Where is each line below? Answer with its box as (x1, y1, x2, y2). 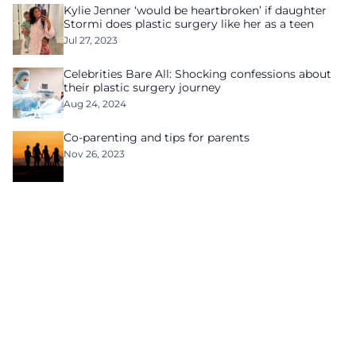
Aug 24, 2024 (64, 98, 126, 110)
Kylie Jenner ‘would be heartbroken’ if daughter (64, 3, 327, 17)
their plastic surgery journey (64, 80, 221, 95)
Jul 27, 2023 (64, 34, 118, 46)
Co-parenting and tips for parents (64, 130, 250, 145)
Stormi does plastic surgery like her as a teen (64, 17, 314, 31)
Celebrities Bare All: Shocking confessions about (64, 67, 331, 81)
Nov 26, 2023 (64, 148, 125, 160)
